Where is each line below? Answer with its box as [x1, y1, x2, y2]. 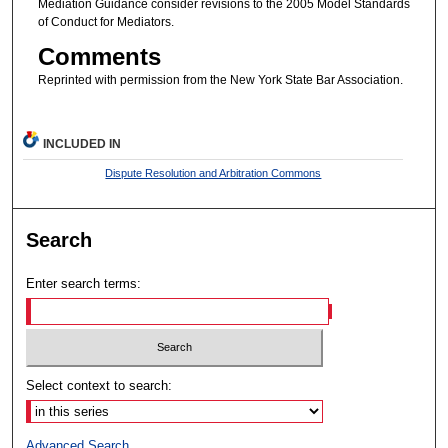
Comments [37, 43, 161, 71]
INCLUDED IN [43, 136, 122, 151]
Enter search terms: [26, 275, 142, 291]
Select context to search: [26, 378, 173, 394]
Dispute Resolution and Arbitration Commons [105, 166, 322, 179]
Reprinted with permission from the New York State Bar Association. [37, 73, 403, 88]
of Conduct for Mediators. [37, 14, 174, 29]
